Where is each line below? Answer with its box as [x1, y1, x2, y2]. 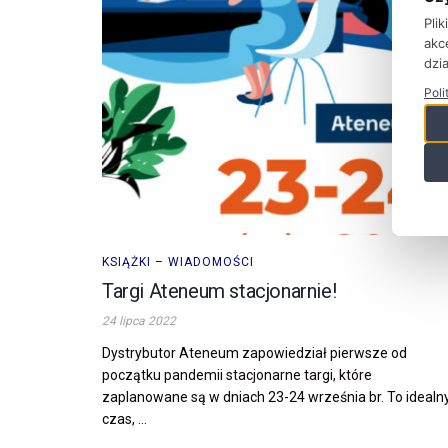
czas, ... [102, 410, 147, 427]
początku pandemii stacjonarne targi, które [102, 366, 372, 383]
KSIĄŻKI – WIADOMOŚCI [102, 254, 254, 269]
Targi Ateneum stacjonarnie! [102, 278, 337, 303]
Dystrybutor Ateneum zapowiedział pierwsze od [102, 344, 407, 361]
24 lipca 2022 [102, 313, 176, 328]
